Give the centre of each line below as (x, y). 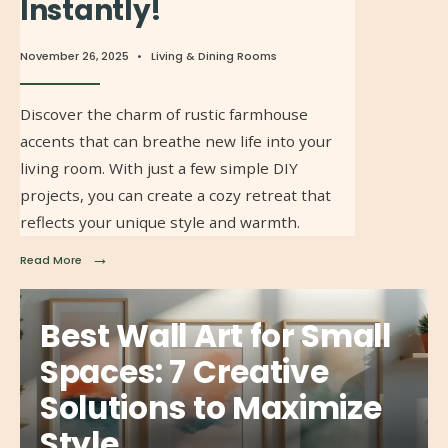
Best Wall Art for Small (215, 336)
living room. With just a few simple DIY (159, 167)
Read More (51, 259)
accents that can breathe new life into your (176, 140)
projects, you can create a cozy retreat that (175, 194)
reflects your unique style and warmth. (160, 221)
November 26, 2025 (74, 55)
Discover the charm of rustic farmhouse (164, 113)
